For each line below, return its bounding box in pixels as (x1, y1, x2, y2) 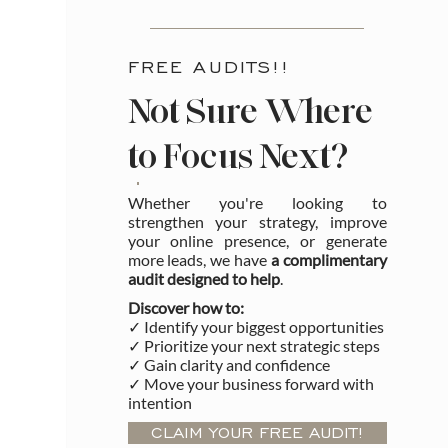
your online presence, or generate (127, 230, 387, 250)
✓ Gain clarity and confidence (128, 354, 331, 374)
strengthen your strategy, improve (127, 211, 387, 231)
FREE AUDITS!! (127, 54, 291, 78)
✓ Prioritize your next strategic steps (128, 335, 381, 355)
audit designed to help (127, 268, 280, 288)
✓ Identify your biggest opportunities (128, 316, 385, 336)
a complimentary (270, 249, 387, 269)
